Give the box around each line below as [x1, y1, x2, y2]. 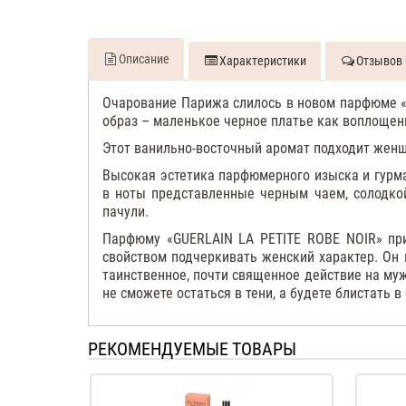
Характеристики [219, 53, 306, 68]
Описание [119, 51, 169, 66]
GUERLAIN [172, 229, 233, 247]
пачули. [102, 202, 149, 220]
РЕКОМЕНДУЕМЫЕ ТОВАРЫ [88, 337, 296, 360]
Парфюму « [102, 229, 173, 247]
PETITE [260, 229, 302, 247]
